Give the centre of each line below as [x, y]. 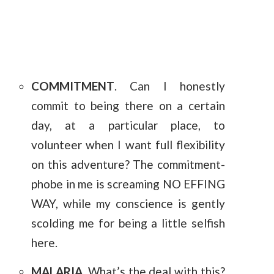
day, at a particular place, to [128, 125]
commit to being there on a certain [128, 106]
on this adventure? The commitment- [128, 165]
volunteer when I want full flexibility [128, 145]
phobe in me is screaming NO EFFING [128, 184]
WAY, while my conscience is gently [128, 204]
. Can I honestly [170, 86]
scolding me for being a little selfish [128, 223]
